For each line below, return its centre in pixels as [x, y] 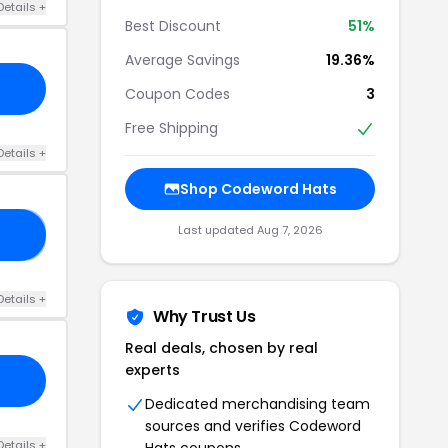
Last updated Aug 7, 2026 [250, 230]
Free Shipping [171, 128]
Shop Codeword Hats [258, 189]
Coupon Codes [177, 94]
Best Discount [173, 26]
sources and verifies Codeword [253, 426]
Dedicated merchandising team [257, 404]
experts [152, 370]
